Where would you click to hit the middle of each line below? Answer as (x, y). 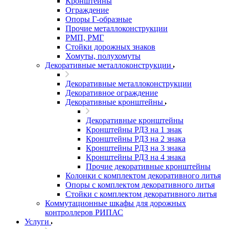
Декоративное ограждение (112, 93)
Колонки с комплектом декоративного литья (143, 176)
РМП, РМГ (85, 38)
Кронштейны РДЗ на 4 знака (136, 157)
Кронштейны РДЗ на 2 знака (136, 139)
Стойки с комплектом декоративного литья (141, 194)
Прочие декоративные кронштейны (148, 166)
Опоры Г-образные (99, 19)
